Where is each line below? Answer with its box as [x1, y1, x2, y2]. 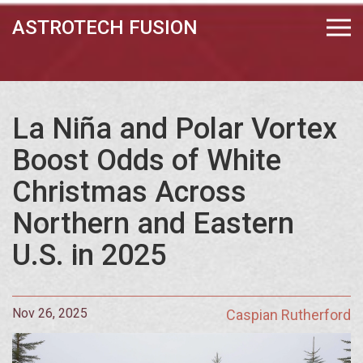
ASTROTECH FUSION [12, 16, 198, 39]
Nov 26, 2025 [12, 305, 88, 321]
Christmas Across [12, 175, 246, 209]
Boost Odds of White [12, 143, 281, 177]
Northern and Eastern [12, 207, 294, 241]
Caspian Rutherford [226, 306, 351, 323]
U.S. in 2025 [12, 238, 166, 272]
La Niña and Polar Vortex [12, 112, 337, 146]
